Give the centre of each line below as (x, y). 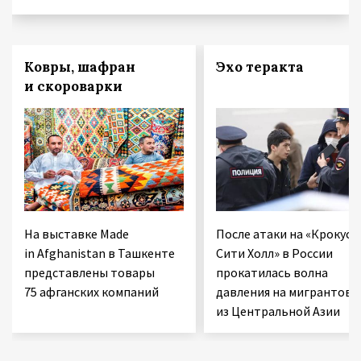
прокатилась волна (272, 272)
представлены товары (89, 272)
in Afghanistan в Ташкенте (100, 253)
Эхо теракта (259, 66)
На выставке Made (77, 233)
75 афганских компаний (91, 291)
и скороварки (73, 86)
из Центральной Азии (278, 311)
